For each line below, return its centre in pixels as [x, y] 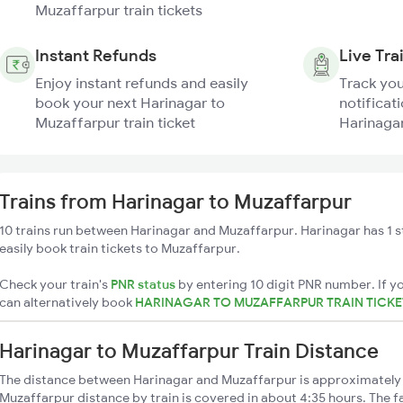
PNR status [143, 284]
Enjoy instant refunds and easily [142, 83]
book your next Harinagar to [130, 103]
